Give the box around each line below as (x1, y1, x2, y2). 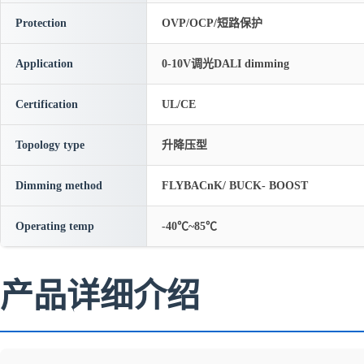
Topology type (15, 139, 84, 151)
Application (15, 58, 73, 70)
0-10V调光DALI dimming (162, 58, 289, 70)
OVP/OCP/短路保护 (162, 17, 262, 29)
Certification (15, 98, 78, 110)
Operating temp (15, 220, 94, 232)
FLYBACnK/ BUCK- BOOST (162, 180, 308, 192)
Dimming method (15, 180, 102, 192)
